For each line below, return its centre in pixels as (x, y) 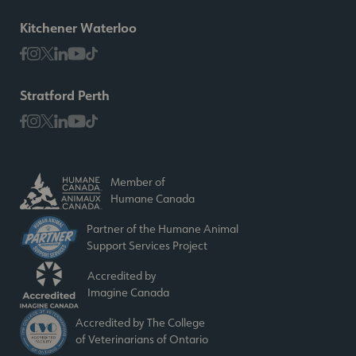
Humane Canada (153, 199)
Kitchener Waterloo (78, 27)
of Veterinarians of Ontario (141, 340)
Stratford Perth (65, 95)
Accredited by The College (140, 323)
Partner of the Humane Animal (163, 229)
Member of (138, 182)
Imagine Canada (128, 293)
